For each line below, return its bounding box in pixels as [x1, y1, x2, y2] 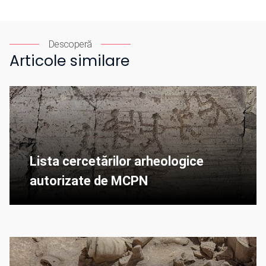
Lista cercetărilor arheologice [30, 154, 204, 169]
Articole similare [9, 50, 129, 72]
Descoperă [49, 39, 92, 50]
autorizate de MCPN [30, 173, 148, 189]
